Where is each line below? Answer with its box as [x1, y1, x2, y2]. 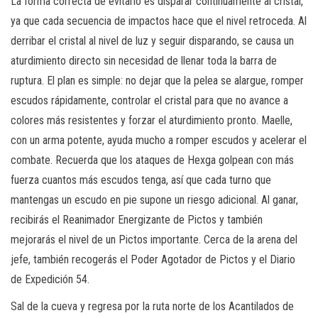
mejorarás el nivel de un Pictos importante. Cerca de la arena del [11, 232, 297, 246]
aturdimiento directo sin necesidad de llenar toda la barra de [11, 53, 277, 67]
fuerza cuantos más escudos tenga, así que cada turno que [11, 172, 271, 187]
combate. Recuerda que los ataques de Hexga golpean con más [11, 153, 294, 167]
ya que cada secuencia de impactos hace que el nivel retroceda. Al [11, 13, 307, 28]
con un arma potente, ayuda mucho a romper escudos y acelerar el [11, 133, 307, 147]
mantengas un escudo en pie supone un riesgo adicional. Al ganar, [11, 192, 298, 207]
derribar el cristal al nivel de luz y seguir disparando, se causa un [11, 33, 294, 48]
